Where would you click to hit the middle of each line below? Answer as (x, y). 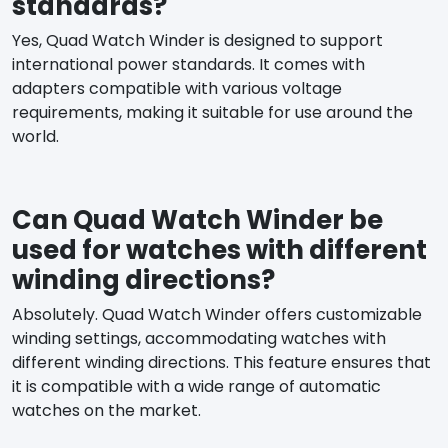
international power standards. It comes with (188, 64)
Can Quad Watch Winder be (197, 219)
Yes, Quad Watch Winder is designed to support (197, 40)
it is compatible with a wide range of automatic (196, 386)
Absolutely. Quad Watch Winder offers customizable (217, 314)
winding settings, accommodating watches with (199, 338)
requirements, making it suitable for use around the (212, 112)
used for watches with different (219, 249)
